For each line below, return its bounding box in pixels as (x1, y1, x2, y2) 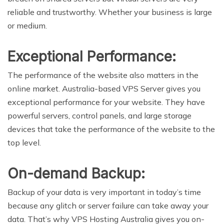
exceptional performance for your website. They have (7, 96, 205, 107)
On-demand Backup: (7, 164, 145, 182)
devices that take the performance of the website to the (7, 123, 215, 134)
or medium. (7, 20, 47, 30)
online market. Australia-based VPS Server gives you (7, 83, 200, 93)
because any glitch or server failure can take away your (7, 200, 208, 210)
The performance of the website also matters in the (7, 69, 198, 80)
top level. (7, 137, 41, 147)
